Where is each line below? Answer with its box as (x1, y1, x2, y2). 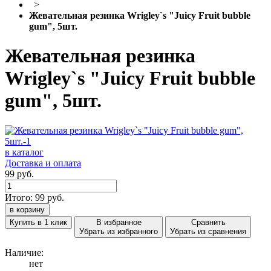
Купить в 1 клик (10, 217, 67, 227)
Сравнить (191, 217, 226, 227)
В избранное (96, 217, 142, 227)
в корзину (10, 204, 45, 214)
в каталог (5, 146, 44, 157)
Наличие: (5, 247, 44, 258)
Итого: (5, 192, 33, 203)
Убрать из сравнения (170, 226, 246, 236)
